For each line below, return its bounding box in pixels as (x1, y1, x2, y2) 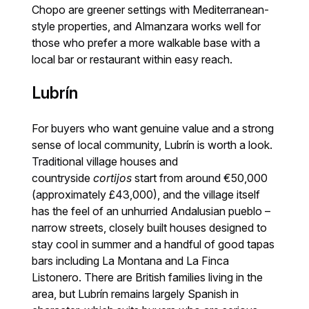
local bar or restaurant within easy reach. (32, 52, 233, 67)
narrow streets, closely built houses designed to (32, 220, 268, 235)
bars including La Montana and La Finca (32, 253, 230, 268)
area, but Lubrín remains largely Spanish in (32, 286, 239, 301)
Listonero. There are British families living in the (32, 270, 263, 284)
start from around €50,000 (132, 170, 268, 185)
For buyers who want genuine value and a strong (32, 121, 275, 135)
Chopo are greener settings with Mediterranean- (32, 3, 270, 17)
